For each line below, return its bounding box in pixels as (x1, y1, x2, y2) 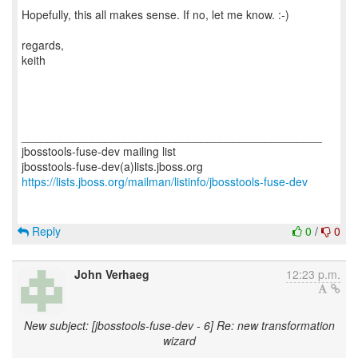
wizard (162, 332, 196, 348)
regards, (22, 37, 64, 53)
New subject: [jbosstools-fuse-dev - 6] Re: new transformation (23, 317, 335, 333)
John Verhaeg (74, 266, 149, 282)
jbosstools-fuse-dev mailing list (22, 143, 176, 159)
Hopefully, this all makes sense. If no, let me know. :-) (22, 6, 289, 22)
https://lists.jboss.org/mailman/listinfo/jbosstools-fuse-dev (22, 173, 308, 189)
